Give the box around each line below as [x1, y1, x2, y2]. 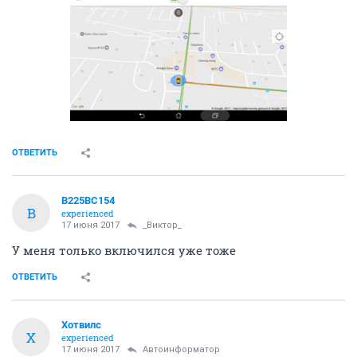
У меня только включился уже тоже [12, 242, 236, 259]
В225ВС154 [61, 194, 115, 207]
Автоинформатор [143, 344, 220, 355]
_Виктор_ [143, 220, 182, 231]
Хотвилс [61, 319, 101, 331]
